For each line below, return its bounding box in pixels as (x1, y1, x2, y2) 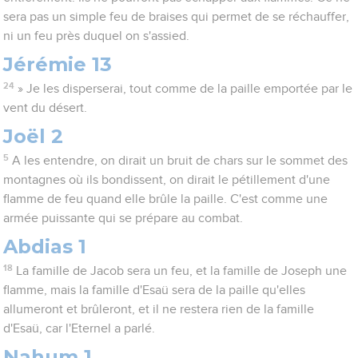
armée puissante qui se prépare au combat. (3, 212, 244, 225)
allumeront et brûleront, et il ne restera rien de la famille (3, 303, 315, 316)
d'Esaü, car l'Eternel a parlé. (3, 322, 156, 336)
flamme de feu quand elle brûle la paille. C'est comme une (3, 193, 328, 206)
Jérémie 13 (3, 53, 113, 77)
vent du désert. (3, 101, 88, 115)
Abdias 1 (3, 235, 87, 259)
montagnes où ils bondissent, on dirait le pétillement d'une (3, 173, 331, 187)
